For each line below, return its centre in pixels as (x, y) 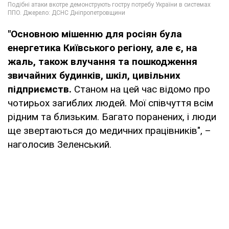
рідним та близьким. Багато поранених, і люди (112, 117)
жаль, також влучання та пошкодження (102, 61)
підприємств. (41, 89)
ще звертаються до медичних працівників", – (109, 130)
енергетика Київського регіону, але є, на (102, 48)
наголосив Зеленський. (60, 144)
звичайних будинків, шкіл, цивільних (94, 75)
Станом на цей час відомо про (142, 89)
